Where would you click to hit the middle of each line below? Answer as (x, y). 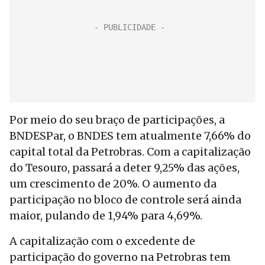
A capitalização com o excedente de (102, 241)
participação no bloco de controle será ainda (125, 200)
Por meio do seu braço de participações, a (117, 120)
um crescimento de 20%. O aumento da (113, 184)
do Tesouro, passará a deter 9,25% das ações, (125, 168)
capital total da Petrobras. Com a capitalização (130, 152)
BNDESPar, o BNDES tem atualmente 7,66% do (130, 136)
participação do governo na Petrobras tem (120, 257)
